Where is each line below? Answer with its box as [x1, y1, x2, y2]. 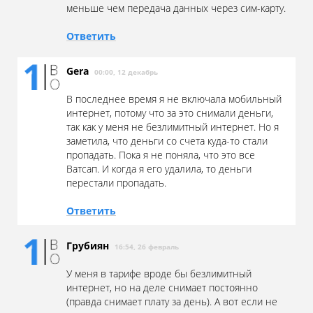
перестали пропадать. [66, 176, 166, 190]
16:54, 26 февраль [115, 242, 179, 252]
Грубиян [66, 239, 115, 253]
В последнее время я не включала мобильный [66, 92, 282, 106]
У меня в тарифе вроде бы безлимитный [66, 267, 252, 281]
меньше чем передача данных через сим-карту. [66, 1, 286, 15]
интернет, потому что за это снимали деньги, [66, 106, 273, 120]
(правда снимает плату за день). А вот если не [66, 295, 277, 309]
